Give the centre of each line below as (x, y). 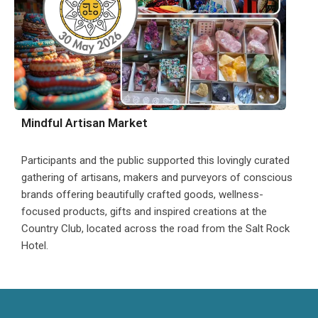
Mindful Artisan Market (84, 122)
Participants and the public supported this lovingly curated (155, 160)
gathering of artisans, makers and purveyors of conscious (157, 177)
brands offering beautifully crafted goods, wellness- (142, 194)
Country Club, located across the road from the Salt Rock (155, 228)
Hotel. (35, 245)
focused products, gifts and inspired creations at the (144, 211)
